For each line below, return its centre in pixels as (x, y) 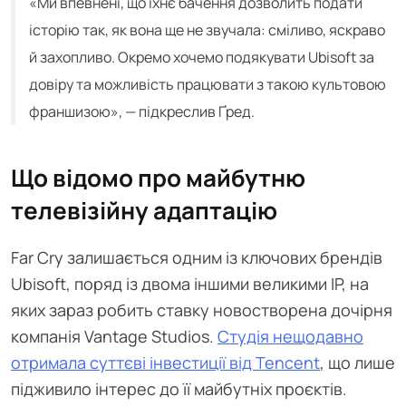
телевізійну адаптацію (144, 211)
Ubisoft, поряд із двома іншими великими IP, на (190, 284)
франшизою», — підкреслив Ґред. (142, 112)
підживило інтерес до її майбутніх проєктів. (179, 389)
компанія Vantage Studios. (114, 337)
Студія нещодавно (290, 337)
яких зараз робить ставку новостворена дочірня (202, 310)
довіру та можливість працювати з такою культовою (208, 85)
